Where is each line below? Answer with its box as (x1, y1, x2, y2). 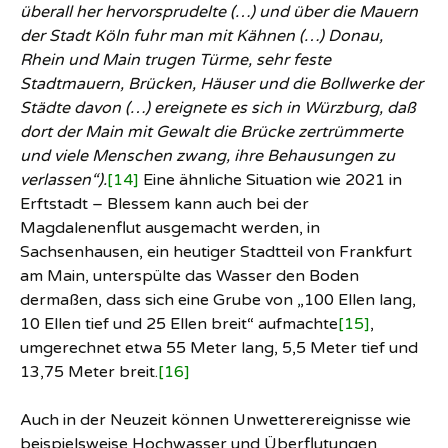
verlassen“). (20, 170, 107, 190)
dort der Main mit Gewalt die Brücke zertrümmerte (20, 122, 403, 142)
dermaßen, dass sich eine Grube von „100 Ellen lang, (20, 290, 416, 310)
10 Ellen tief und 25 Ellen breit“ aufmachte (20, 314, 338, 334)
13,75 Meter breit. (20, 362, 158, 382)
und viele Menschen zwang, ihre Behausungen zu (20, 146, 395, 166)
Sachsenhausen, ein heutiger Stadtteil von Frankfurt (20, 242, 412, 262)
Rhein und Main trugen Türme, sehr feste (20, 50, 331, 70)
